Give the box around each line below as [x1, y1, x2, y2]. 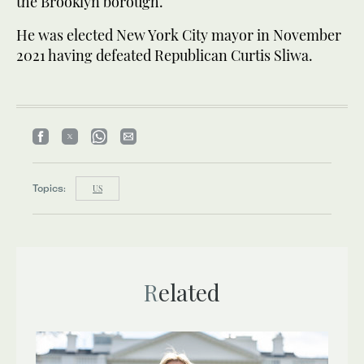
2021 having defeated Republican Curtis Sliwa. [16, 45, 313, 65]
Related [158, 276, 220, 307]
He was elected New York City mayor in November [16, 24, 341, 45]
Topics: [32, 181, 66, 194]
